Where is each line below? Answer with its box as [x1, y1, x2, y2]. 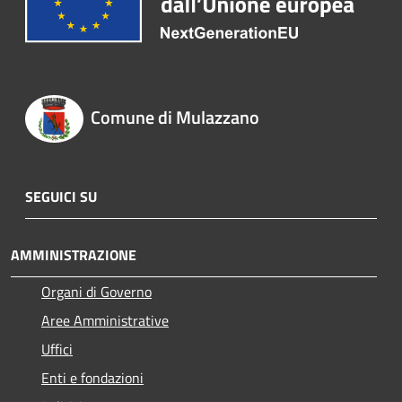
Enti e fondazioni [41, 366, 144, 389]
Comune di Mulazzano [90, 103, 259, 132]
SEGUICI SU [25, 185, 97, 207]
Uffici [41, 337, 73, 360]
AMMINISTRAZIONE [11, 243, 136, 266]
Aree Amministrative [41, 309, 169, 331]
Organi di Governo [41, 280, 152, 302]
